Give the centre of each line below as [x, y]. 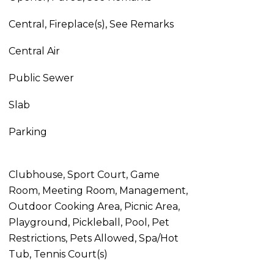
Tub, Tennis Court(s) [58, 254]
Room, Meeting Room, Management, [98, 191]
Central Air [34, 51]
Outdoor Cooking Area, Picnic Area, [94, 206]
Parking [28, 132]
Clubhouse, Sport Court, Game [84, 175]
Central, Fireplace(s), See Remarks [91, 24]
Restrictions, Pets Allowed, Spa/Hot [93, 238]
